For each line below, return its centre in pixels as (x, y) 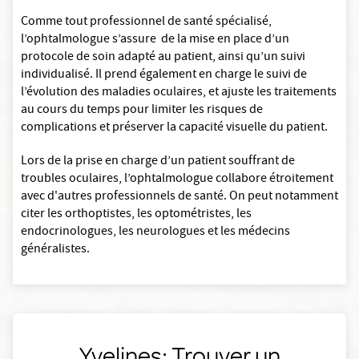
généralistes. (55, 250)
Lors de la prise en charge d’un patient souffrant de (158, 162)
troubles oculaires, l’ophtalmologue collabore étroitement (177, 180)
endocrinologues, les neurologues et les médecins (155, 233)
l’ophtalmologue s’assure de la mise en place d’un (155, 40)
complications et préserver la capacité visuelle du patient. (175, 129)
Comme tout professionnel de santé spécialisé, (146, 23)
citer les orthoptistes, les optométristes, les (136, 215)
